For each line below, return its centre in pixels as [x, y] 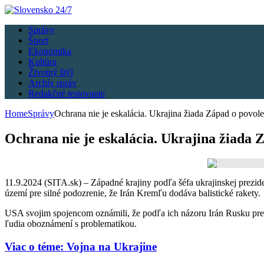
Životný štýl [51, 72]
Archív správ [52, 83]
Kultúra [42, 62]
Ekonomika [50, 51]
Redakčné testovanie [67, 93]
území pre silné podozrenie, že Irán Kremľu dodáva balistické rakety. [133, 193]
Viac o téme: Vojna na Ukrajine [81, 246]
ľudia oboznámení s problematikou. [71, 223]
